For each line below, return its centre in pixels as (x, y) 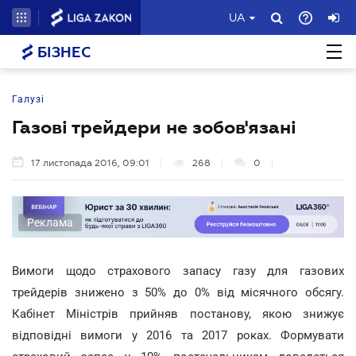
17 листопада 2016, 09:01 (90, 163)
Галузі (28, 99)
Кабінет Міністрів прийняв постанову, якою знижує (178, 313)
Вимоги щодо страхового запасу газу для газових (178, 271)
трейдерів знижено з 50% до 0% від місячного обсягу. (178, 292)
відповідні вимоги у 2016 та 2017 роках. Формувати (178, 335)
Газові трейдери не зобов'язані (154, 127)
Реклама (50, 222)
